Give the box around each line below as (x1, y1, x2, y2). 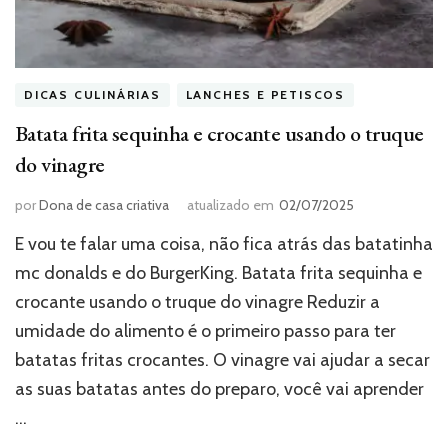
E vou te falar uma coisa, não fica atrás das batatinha (15, 232, 433, 255)
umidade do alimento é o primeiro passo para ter (15, 319, 396, 342)
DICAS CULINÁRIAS (24, 87, 161, 103)
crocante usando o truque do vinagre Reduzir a (15, 290, 380, 313)
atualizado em (187, 195, 274, 214)
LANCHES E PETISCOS (185, 87, 346, 103)
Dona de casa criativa (39, 195, 169, 214)
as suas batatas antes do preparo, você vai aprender (15, 377, 424, 400)
